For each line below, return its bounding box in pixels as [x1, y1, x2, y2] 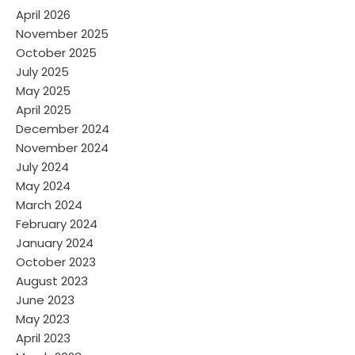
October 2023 [16, 253, 96, 270]
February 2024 [16, 215, 97, 232]
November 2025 [16, 25, 109, 42]
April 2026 [16, 6, 71, 23]
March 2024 [16, 196, 82, 213]
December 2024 [16, 120, 109, 137]
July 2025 [16, 63, 69, 80]
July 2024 [16, 158, 69, 175]
